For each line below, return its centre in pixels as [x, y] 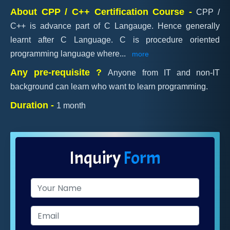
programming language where [65, 54]
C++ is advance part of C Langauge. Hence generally [115, 26]
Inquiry [96, 158]
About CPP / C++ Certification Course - [103, 12]
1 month [71, 106]
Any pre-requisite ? [59, 72]
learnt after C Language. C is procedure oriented [115, 40]
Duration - [33, 105]
